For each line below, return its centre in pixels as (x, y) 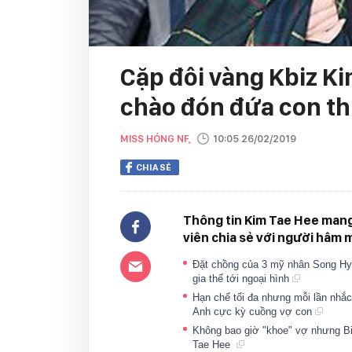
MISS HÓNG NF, (157, 139)
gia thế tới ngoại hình (242, 279)
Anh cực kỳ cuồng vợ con (254, 312)
